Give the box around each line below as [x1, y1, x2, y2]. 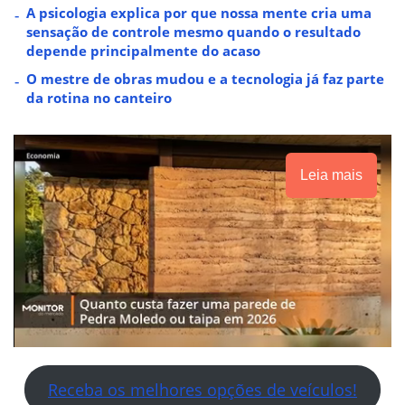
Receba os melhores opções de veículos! [48, 378, 357, 400]
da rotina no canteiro [26, 88, 172, 107]
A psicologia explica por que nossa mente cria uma [26, 3, 372, 22]
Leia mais [300, 166, 363, 183]
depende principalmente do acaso [26, 41, 260, 60]
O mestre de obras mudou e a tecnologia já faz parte [26, 69, 384, 88]
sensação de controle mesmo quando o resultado [26, 22, 361, 41]
